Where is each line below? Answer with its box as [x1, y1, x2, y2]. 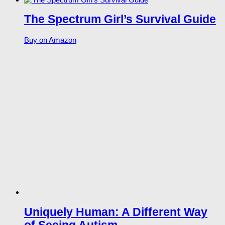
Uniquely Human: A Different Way [24, 205, 207, 218]
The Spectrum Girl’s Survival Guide [24, 13, 216, 26]
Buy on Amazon [24, 36, 76, 45]
